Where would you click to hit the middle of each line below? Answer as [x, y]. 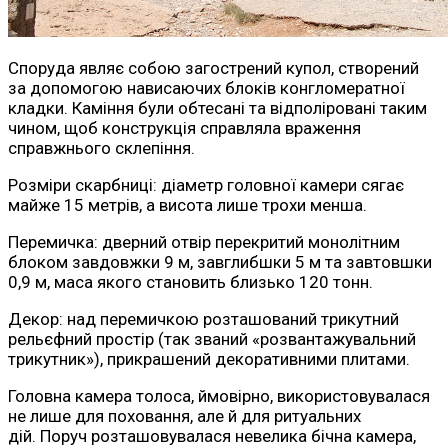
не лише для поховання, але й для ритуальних [184, 416]
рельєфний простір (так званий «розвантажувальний [212, 339]
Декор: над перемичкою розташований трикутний [203, 319]
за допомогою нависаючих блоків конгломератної [206, 88]
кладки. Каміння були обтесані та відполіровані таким [217, 108]
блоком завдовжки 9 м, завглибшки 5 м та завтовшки [220, 262]
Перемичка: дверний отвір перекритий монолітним [204, 242]
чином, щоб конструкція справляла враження [184, 128]
